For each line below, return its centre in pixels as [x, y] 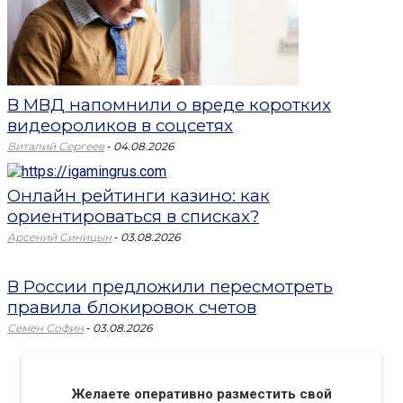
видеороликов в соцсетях [120, 125]
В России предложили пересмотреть [170, 287]
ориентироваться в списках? [133, 216]
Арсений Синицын [59, 237]
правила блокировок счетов [132, 307]
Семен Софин [45, 328]
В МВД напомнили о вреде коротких [169, 105]
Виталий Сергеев [56, 146]
